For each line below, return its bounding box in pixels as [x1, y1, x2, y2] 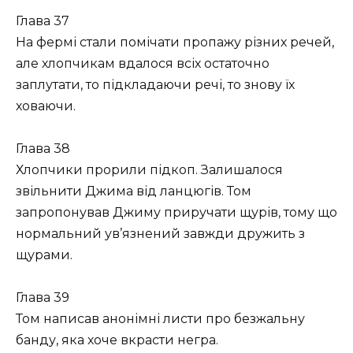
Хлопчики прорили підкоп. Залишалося [16, 162, 283, 177]
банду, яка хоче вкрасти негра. [16, 333, 218, 348]
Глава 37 [16, 13, 69, 28]
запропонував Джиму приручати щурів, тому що [16, 204, 337, 220]
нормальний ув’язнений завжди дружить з [16, 225, 305, 241]
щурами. [16, 247, 72, 262]
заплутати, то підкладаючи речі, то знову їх [16, 76, 295, 92]
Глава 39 [16, 290, 69, 306]
